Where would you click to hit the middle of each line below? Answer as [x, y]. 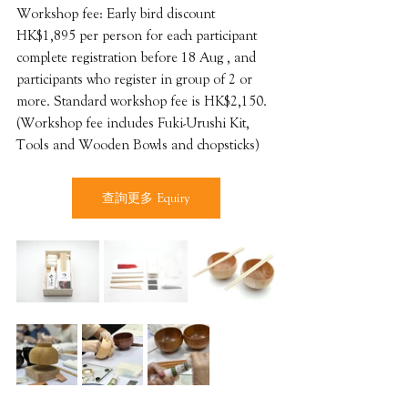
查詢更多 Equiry [146, 199]
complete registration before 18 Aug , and [138, 58]
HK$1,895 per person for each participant [138, 36]
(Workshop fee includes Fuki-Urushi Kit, [135, 123]
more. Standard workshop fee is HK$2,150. [142, 102]
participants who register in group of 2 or [136, 80]
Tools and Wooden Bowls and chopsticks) [138, 145]
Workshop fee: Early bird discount [117, 14]
